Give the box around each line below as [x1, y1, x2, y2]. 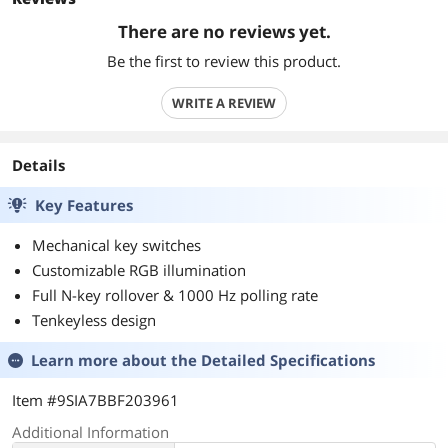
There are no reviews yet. [117, 20, 331, 43]
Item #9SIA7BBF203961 [12, 390, 179, 410]
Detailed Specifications [201, 350, 375, 370]
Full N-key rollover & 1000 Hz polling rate [32, 285, 318, 305]
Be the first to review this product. [107, 51, 341, 71]
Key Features [35, 195, 133, 215]
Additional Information [12, 422, 169, 442]
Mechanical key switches [32, 235, 201, 255]
